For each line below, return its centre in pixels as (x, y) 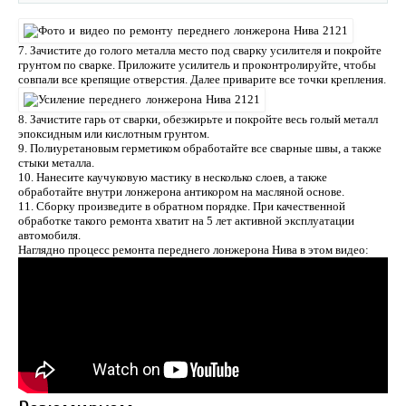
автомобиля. (49, 235)
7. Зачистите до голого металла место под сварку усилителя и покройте (200, 50)
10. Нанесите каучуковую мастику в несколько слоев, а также (173, 177)
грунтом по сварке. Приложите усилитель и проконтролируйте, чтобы (197, 64)
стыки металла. (56, 162)
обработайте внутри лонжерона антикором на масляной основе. (181, 191)
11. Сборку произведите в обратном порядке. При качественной (182, 206)
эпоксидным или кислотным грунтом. (114, 133)
